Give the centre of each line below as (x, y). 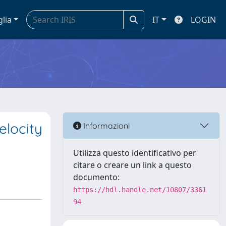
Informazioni (105, 125)
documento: (96, 177)
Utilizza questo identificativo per (135, 153)
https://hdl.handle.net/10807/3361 (140, 190)
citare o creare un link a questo (132, 165)
